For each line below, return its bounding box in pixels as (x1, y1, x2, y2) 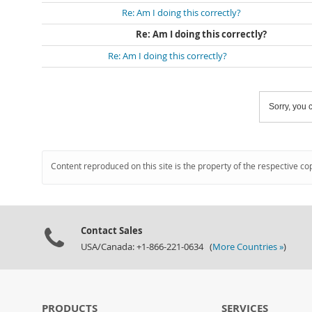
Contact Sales (81, 224, 142, 237)
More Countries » (212, 241, 283, 253)
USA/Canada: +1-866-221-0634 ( (81, 241, 212, 253)
